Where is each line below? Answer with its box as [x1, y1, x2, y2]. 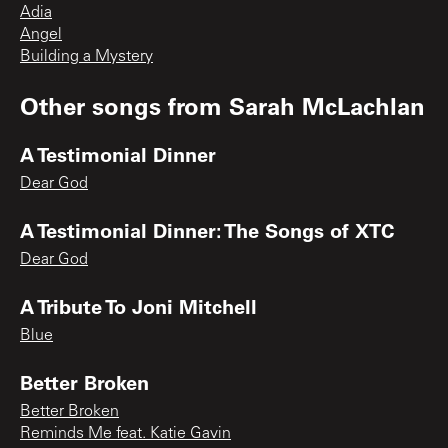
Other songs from [20, 90, 229, 122]
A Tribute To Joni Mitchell [20, 293, 257, 320]
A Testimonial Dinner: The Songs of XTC [20, 217, 394, 244]
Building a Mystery [20, 49, 153, 66]
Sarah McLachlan [229, 90, 425, 122]
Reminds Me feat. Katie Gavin [20, 426, 231, 443]
